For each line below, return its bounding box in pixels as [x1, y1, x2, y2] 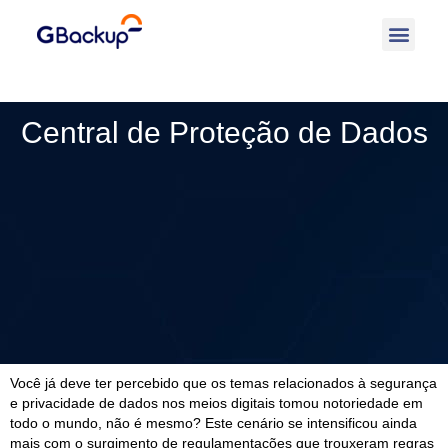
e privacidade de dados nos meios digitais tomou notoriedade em [10, 396, 423, 411]
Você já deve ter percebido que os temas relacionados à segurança [10, 376, 437, 391]
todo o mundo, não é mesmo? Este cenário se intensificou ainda [10, 416, 417, 431]
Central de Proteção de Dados [20, 116, 428, 149]
